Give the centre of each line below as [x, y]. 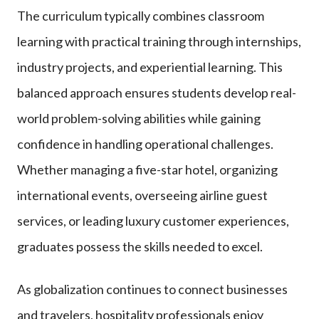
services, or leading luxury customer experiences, [153, 220]
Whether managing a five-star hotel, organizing [147, 169]
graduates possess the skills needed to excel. [140, 246]
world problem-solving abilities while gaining [139, 118]
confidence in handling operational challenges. [145, 143]
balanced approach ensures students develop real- [157, 92]
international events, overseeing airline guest [142, 195]
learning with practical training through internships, [159, 41]
